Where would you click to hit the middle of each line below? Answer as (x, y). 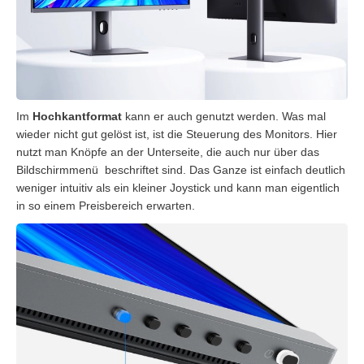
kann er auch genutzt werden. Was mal (224, 116)
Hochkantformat (77, 116)
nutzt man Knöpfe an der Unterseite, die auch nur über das (168, 152)
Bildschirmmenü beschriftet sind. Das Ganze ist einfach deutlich (181, 169)
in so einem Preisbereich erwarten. (106, 205)
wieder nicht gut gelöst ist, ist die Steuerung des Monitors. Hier (177, 134)
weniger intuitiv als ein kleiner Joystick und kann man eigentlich (178, 187)
